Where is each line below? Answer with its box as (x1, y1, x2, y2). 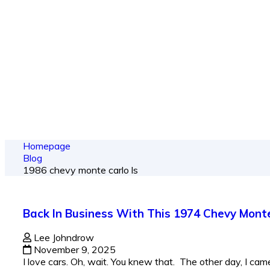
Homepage (23, 140, 71, 152)
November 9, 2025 (34, 243, 116, 256)
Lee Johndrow (31, 231, 94, 244)
